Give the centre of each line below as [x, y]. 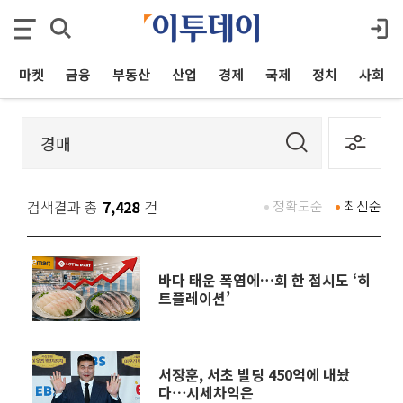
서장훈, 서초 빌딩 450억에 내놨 [254, 374]
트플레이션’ [194, 298]
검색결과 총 [63, 207]
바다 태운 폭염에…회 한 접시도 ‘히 [264, 280]
